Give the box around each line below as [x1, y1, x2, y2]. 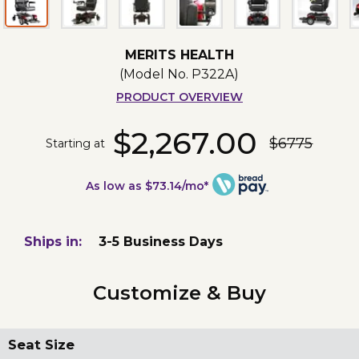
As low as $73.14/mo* [86, 179, 209, 194]
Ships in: [24, 234, 82, 250]
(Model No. [119, 67, 192, 83]
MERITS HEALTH [124, 47, 234, 63]
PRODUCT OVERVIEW [115, 90, 243, 105]
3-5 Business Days [99, 234, 224, 250]
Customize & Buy [93, 281, 266, 305]
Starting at [46, 135, 106, 151]
